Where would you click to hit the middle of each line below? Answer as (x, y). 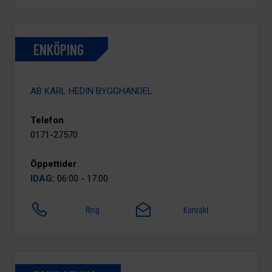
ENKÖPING (59, 49)
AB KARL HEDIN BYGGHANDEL (91, 91)
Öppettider (53, 164)
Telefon (47, 120)
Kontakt (196, 209)
